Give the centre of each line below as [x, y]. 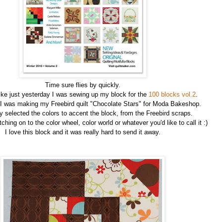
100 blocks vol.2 [172, 95]
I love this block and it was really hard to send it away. [83, 132]
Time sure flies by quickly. [83, 85]
